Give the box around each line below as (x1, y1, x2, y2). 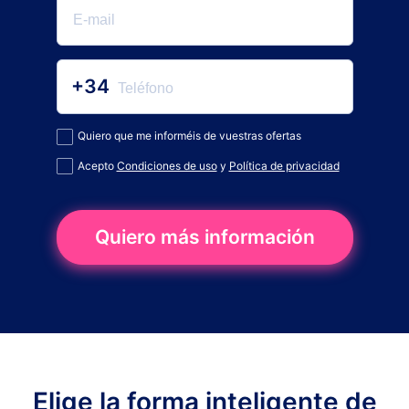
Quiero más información (94, 225, 315, 249)
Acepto (77, 158, 117, 173)
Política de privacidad (228, 158, 340, 173)
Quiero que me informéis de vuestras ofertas (77, 129, 301, 142)
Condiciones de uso (116, 158, 217, 173)
